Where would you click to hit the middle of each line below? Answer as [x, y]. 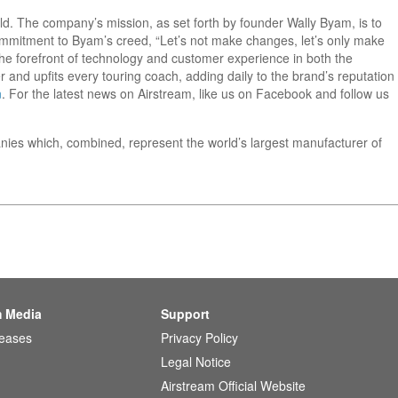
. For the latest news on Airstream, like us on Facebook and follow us [195, 94]
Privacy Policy [199, 337]
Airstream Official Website [233, 385]
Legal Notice [196, 361]
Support [185, 313]
